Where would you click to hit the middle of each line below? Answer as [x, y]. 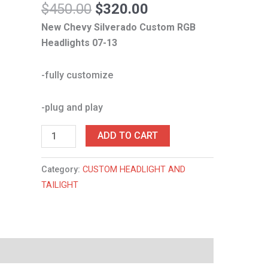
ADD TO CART [128, 135]
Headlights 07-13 [80, 42]
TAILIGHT [60, 185]
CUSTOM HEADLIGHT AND [134, 169]
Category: [62, 169]
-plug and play [72, 107]
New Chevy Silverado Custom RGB [119, 27]
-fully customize [77, 75]
